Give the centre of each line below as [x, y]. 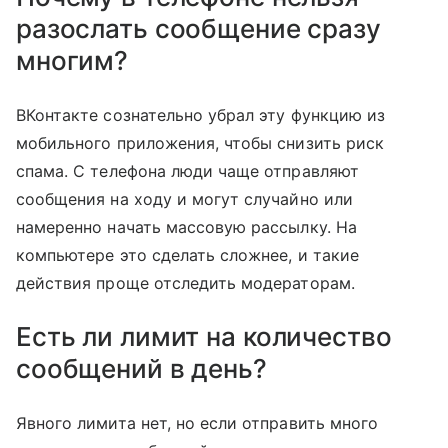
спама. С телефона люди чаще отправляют [187, 170]
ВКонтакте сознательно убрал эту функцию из [201, 114]
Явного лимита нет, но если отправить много [197, 422]
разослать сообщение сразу [198, 28]
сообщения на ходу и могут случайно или [184, 198]
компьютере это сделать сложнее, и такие [187, 254]
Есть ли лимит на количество [204, 336]
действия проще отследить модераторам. [185, 282]
